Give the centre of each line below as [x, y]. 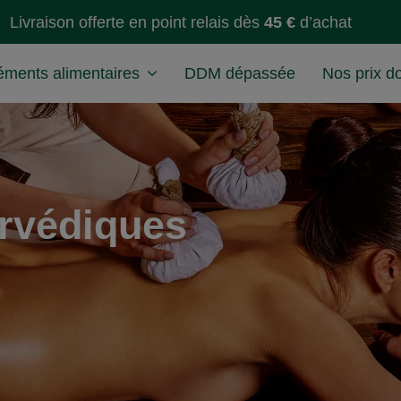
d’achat [324, 22]
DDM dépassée [239, 74]
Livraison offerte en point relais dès [137, 22]
